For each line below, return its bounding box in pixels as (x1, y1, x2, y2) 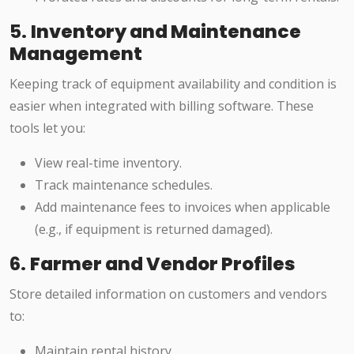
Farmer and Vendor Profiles (30, 250, 296, 277)
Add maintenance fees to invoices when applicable (35, 198, 330, 217)
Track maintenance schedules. (35, 176, 213, 194)
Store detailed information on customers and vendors (9, 285, 327, 303)
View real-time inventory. (35, 154, 182, 172)
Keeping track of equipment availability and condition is (9, 75, 337, 93)
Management (9, 40, 142, 67)
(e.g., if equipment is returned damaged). (35, 220, 273, 239)
